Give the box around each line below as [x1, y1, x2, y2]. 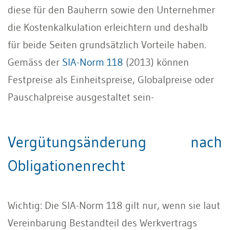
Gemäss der [8, 55, 62, 68]
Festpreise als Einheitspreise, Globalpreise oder [8, 73, 214, 86]
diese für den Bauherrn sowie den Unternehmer [8, 3, 215, 16]
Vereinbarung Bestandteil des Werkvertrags [8, 216, 197, 229]
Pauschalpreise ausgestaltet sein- [8, 90, 154, 103]
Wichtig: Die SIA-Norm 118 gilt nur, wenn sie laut [8, 199, 220, 212]
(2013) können [123, 55, 189, 68]
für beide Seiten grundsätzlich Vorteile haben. [8, 38, 206, 51]
